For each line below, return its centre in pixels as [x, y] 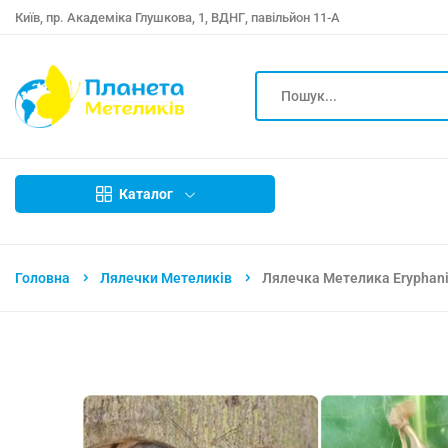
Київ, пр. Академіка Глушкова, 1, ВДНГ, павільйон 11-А [177, 17]
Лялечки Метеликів [166, 277]
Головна [42, 277]
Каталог [145, 193]
